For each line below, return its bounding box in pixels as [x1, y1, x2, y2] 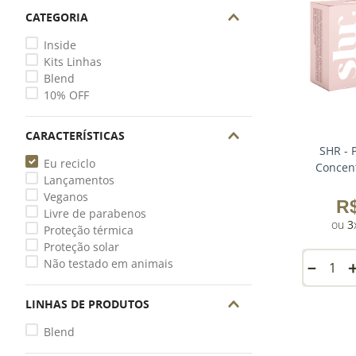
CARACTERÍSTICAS [25, 128, 125, 143]
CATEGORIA [25, 10, 88, 25]
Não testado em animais [43, 256, 173, 271]
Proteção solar [43, 239, 119, 254]
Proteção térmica [43, 222, 133, 238]
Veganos [43, 189, 88, 204]
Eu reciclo [43, 156, 95, 171]
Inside [43, 37, 76, 52]
